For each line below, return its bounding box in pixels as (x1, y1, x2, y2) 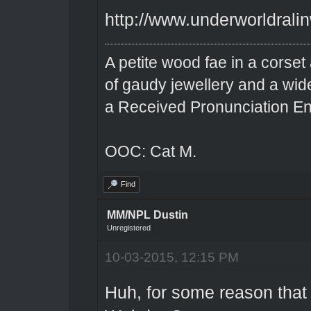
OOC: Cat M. (104, 142, 196, 160)
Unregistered (106, 223, 151, 232)
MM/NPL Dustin (106, 208, 188, 221)
